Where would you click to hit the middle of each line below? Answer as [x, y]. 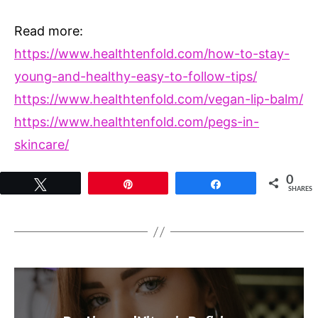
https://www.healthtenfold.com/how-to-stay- [152, 53]
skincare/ [42, 144]
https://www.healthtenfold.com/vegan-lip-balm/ [159, 99]
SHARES [301, 190]
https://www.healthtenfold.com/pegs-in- [137, 121]
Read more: [49, 31]
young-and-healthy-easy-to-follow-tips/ [136, 76]
